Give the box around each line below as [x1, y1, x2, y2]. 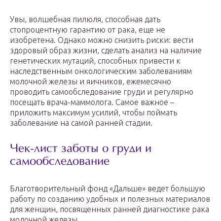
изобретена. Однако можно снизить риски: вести [10, 36, 193, 44]
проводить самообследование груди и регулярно [10, 87, 193, 96]
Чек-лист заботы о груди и [10, 143, 151, 155]
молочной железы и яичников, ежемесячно [10, 77, 171, 86]
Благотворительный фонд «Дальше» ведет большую [10, 184, 205, 193]
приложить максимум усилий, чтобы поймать [10, 108, 177, 117]
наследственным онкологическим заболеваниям [10, 67, 192, 75]
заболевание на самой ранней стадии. [10, 118, 152, 127]
